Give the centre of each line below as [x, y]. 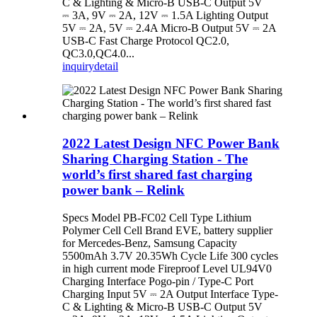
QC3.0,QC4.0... [98, 54]
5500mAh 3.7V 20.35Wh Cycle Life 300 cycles [170, 255]
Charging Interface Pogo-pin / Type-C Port [158, 281]
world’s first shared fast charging [157, 175]
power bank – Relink [123, 190]
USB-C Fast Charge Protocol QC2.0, [146, 41]
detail [106, 67]
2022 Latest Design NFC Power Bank [171, 144]
